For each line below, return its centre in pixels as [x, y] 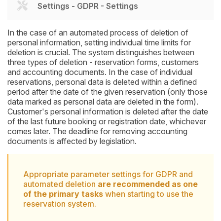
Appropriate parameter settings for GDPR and [108, 174]
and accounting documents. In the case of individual [100, 72]
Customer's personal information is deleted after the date [108, 112]
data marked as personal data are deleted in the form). [103, 102]
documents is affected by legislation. [72, 141]
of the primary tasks [63, 194]
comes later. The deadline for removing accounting [97, 131]
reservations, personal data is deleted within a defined [102, 82]
